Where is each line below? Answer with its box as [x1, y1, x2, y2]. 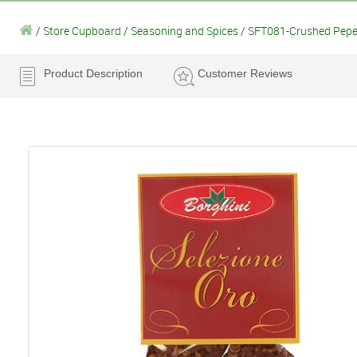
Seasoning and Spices [131, 22, 238, 38]
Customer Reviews [198, 66, 292, 80]
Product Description [44, 66, 143, 80]
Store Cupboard [43, 22, 121, 38]
